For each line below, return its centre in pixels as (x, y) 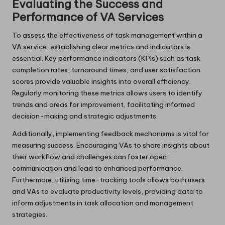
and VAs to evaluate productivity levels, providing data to (107, 191)
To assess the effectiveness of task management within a (107, 35)
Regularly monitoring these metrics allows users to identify (107, 93)
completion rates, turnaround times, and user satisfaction (106, 70)
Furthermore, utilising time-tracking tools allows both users (108, 180)
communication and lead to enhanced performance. (97, 168)
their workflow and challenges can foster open (89, 156)
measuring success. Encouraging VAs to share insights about (111, 145)
